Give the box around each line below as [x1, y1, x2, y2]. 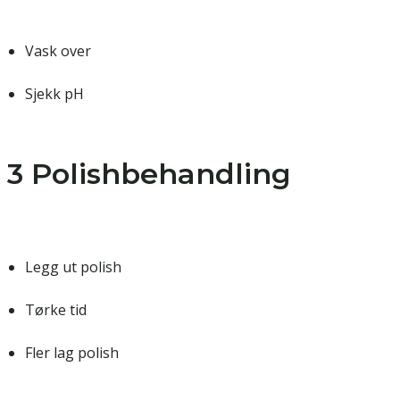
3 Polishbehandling [7, 156, 291, 192]
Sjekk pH [25, 84, 84, 104]
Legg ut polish [25, 257, 121, 278]
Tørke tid [25, 300, 87, 321]
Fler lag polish [25, 343, 119, 363]
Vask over [25, 41, 91, 62]
